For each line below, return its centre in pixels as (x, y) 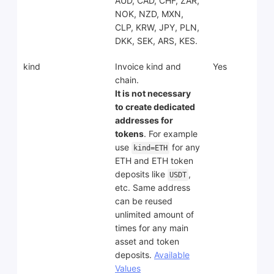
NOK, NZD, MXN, (149, 14)
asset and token (147, 242)
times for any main (152, 228)
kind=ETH (150, 148)
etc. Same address (153, 188)
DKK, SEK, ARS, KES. (156, 41)
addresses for (144, 120)
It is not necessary (153, 94)
